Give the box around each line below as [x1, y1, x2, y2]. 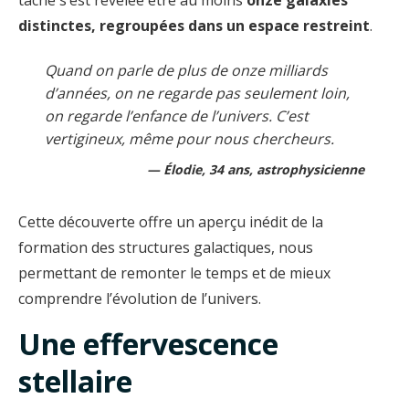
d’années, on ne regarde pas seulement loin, [44, 83, 350, 104]
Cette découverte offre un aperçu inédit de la [18, 212, 323, 233]
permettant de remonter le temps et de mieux [18, 263, 330, 284]
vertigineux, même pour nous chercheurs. [44, 129, 334, 150]
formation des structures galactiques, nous [18, 237, 313, 258]
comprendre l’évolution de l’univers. [18, 288, 261, 309]
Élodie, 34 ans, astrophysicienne [163, 161, 365, 179]
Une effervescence [18, 324, 278, 364]
